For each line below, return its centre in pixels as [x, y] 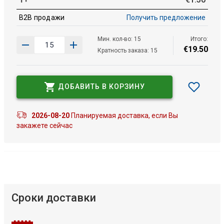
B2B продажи [42, 17]
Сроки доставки [53, 198]
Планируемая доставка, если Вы [123, 115]
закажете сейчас [44, 126]
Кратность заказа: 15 [127, 50]
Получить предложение [166, 17]
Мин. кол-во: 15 [119, 39]
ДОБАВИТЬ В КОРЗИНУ [101, 87]
